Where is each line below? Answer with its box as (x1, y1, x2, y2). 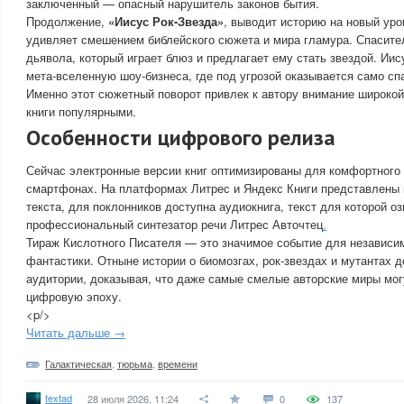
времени (158, 356, 197, 371)
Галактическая (45, 356, 112, 371)
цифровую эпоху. (26, 288, 122, 305)
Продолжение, (26, 13, 108, 30)
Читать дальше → (26, 324, 125, 341)
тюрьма (117, 356, 152, 371)
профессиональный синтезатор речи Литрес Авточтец (26, 216, 323, 233)
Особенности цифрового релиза (26, 124, 335, 151)
